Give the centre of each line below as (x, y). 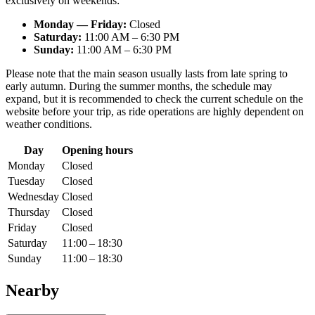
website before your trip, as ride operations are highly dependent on (155, 112)
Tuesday (26, 181)
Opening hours (97, 150)
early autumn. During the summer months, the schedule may (139, 86)
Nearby (32, 290)
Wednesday (33, 197)
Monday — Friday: (80, 25)
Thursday (29, 212)
